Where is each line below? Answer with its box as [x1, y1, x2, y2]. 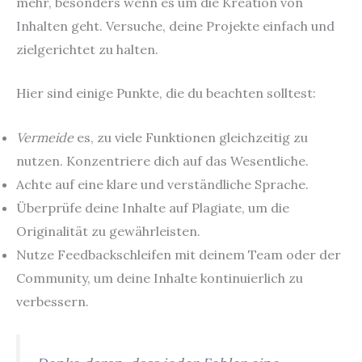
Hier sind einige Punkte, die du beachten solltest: [16, 85, 316, 102]
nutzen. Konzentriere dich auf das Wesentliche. [16, 152, 309, 169]
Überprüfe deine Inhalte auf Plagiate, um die [16, 199, 289, 216]
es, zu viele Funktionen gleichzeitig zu [74, 128, 308, 145]
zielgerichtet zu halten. [16, 40, 158, 57]
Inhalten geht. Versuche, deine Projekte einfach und [16, 17, 335, 34]
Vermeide [16, 128, 74, 145]
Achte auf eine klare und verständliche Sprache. [16, 175, 309, 192]
